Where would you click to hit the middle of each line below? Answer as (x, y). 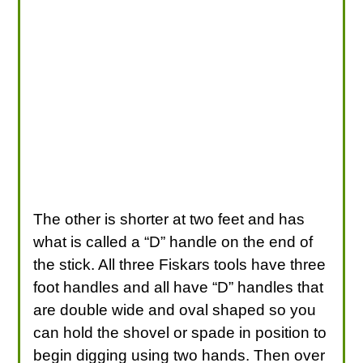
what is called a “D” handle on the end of (173, 241)
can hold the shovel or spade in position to (180, 332)
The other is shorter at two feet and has (169, 219)
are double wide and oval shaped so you (175, 310)
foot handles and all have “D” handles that (179, 287)
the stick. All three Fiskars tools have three (180, 264)
